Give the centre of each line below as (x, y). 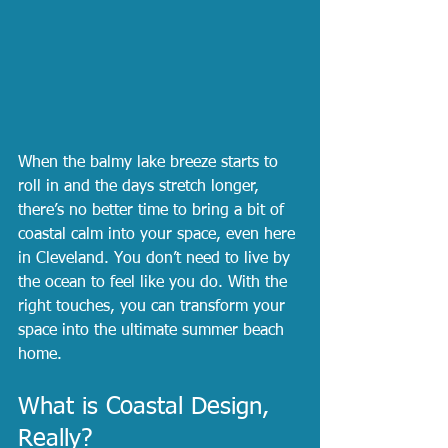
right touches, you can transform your (154, 306)
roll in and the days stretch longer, (141, 186)
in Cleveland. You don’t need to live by (156, 258)
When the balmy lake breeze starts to (150, 162)
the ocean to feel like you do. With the (155, 282)
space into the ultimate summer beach (153, 330)
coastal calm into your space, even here (159, 234)
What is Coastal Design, (147, 406)
